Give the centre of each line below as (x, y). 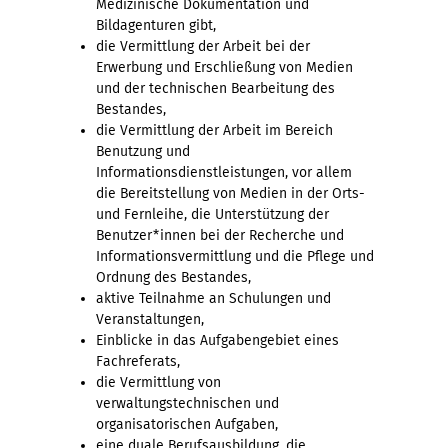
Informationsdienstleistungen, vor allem (224, 172)
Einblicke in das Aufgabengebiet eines (217, 340)
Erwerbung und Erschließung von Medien (224, 67)
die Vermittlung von (158, 382)
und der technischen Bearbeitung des (215, 88)
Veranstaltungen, (150, 319)
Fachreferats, (138, 361)
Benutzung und (143, 151)
